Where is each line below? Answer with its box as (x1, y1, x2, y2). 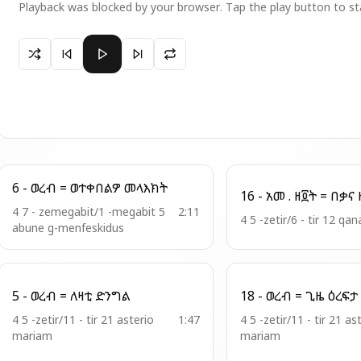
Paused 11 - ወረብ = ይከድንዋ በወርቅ (18, 35, 209, 53)
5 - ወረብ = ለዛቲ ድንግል (95, 287, 131, 305)
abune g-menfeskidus (12, 220, 124, 235)
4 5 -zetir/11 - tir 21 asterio (12, 312, 154, 327)
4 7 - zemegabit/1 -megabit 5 (12, 204, 165, 219)
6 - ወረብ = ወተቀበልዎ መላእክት (124, 179, 168, 197)
